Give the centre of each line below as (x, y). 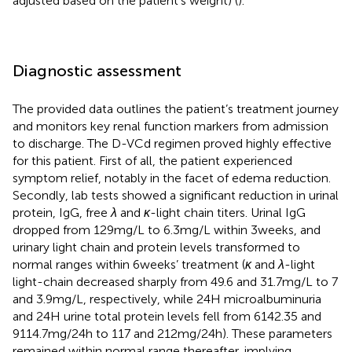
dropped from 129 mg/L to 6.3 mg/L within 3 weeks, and (167, 229)
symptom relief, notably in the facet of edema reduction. (172, 178)
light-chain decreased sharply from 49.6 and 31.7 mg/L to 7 (175, 281)
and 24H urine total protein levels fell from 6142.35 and (167, 316)
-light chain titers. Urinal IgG (228, 212)
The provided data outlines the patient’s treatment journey (176, 108)
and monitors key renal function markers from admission (170, 126)
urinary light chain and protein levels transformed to (156, 247)
